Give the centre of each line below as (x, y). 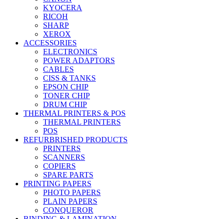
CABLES (58, 69)
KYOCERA (63, 7)
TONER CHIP (66, 95)
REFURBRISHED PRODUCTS (76, 139)
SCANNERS (64, 157)
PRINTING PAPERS (57, 183)
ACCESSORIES (50, 43)
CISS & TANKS (69, 78)
